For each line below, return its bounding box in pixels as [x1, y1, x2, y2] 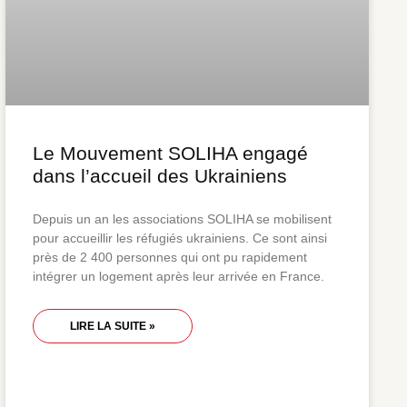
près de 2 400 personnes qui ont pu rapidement [33, 249, 307, 264]
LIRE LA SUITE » [70, 319, 155, 333]
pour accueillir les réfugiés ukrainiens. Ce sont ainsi [33, 230, 327, 245]
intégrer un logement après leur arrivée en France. [33, 268, 324, 283]
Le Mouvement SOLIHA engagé [33, 142, 308, 164]
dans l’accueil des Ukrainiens [33, 164, 287, 186]
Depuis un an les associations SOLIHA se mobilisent [33, 211, 332, 226]
